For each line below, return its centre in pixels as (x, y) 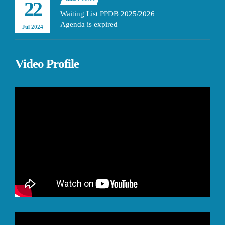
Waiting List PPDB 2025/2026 (107, 14)
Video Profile (47, 64)
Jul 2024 (33, 27)
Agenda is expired (89, 24)
